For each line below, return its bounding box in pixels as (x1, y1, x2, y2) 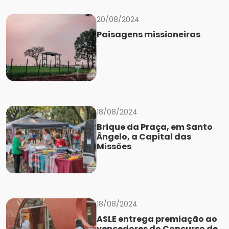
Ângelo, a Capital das (96, 130, 191, 143)
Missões (96, 140, 131, 152)
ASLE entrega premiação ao (96, 213, 217, 225)
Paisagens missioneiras (96, 29, 200, 41)
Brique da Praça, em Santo (96, 121, 213, 133)
